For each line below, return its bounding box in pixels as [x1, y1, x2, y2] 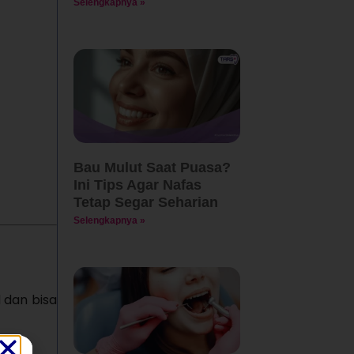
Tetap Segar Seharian [73, 194, 218, 210]
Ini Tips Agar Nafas [73, 176, 201, 193]
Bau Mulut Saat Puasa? [73, 159, 231, 175]
